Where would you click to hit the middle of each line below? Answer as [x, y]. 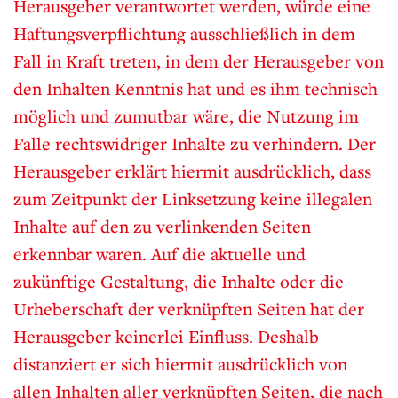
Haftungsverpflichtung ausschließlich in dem [184, 34]
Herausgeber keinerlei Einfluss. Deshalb [166, 337]
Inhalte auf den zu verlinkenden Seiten [162, 227]
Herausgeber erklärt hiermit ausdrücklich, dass [192, 171]
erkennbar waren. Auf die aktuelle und [159, 254]
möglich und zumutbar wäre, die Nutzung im [186, 116]
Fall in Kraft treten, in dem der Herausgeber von [199, 61]
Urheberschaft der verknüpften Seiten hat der [189, 309]
